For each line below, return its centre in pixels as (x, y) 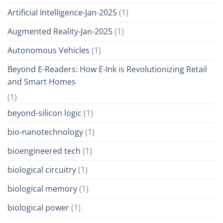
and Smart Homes (42, 82)
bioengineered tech (44, 151)
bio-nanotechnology (45, 132)
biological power (38, 208)
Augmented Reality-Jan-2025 (60, 32)
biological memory (42, 189)
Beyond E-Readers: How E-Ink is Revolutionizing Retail (107, 69)
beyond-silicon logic (45, 113)
